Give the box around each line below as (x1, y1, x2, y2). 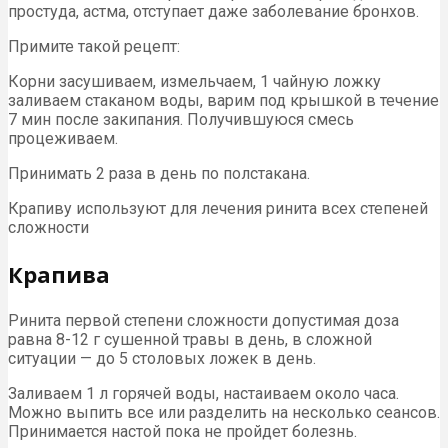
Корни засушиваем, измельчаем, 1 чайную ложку (8, 71, 381, 91)
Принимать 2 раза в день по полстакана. (8, 163, 310, 183)
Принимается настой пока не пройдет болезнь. (8, 421, 357, 441)
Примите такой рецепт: (8, 36, 180, 56)
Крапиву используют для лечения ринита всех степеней (8, 198, 428, 218)
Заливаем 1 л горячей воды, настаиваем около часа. (8, 383, 399, 403)
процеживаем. (8, 128, 118, 148)
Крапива (8, 258, 110, 289)
